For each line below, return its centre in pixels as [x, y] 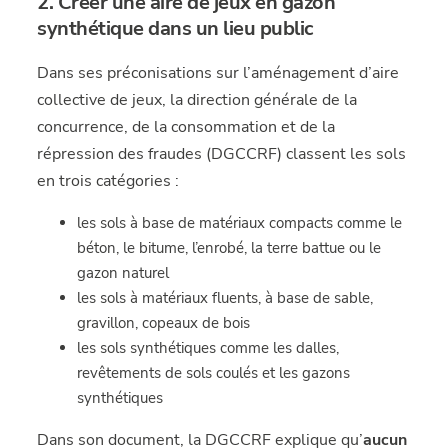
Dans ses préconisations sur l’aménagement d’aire [218, 73]
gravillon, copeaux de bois [164, 323]
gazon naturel [123, 273]
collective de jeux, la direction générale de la [197, 100]
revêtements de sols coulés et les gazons [214, 373]
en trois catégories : [108, 181]
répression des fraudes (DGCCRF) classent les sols [222, 154]
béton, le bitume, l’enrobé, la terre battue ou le [229, 248]
